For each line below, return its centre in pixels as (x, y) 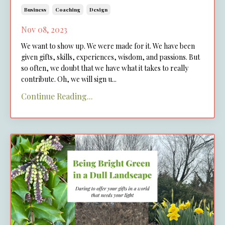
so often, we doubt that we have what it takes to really (105, 68)
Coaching (68, 10)
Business (35, 10)
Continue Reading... (57, 96)
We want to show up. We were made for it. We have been (108, 46)
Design (98, 10)
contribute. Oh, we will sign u (67, 79)
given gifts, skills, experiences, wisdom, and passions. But (110, 57)
